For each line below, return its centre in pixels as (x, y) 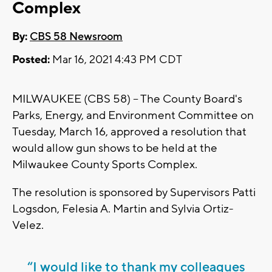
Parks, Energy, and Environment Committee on (133, 116)
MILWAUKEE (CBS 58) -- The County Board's (127, 99)
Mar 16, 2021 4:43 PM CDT (116, 60)
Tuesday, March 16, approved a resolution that (129, 132)
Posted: (31, 60)
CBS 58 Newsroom (76, 37)
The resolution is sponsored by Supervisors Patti (134, 193)
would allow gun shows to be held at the (115, 148)
